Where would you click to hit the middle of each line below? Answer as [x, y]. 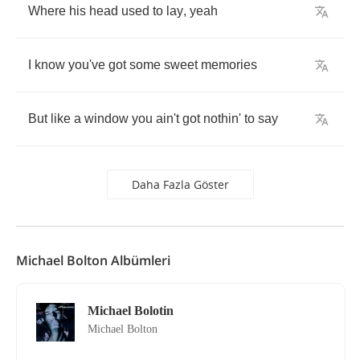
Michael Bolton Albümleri [93, 260]
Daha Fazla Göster [180, 184]
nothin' [222, 119]
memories [229, 65]
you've [87, 65]
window [106, 119]
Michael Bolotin [131, 311]
